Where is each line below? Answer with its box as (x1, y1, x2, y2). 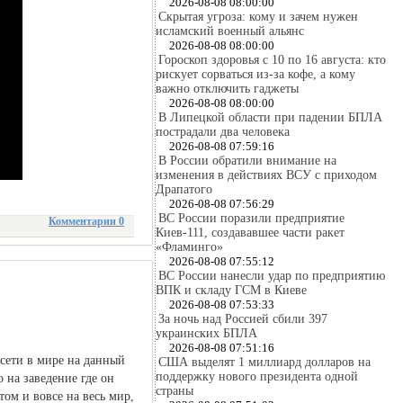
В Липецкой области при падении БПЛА (158, 111, 382, 124)
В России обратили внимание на (158, 154, 336, 167)
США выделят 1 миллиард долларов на (158, 355, 371, 369)
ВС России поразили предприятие (158, 211, 345, 225)
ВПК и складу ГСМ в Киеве (156, 283, 307, 297)
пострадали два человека (156, 125, 290, 139)
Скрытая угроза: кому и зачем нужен (158, 10, 358, 23)
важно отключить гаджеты (156, 82, 299, 95)
